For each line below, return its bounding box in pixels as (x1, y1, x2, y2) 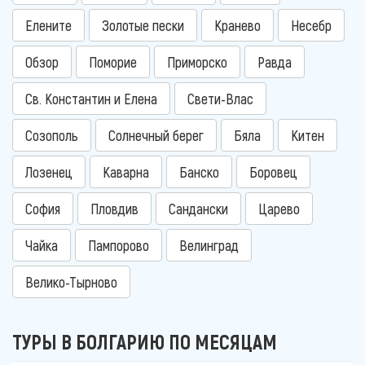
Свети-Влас (187, 90, 253, 108)
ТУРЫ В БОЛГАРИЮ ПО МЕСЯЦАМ (12, 329, 277, 354)
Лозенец (25, 163, 73, 182)
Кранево (214, 16, 261, 35)
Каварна (103, 163, 149, 182)
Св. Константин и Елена (25, 90, 157, 108)
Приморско (167, 53, 227, 72)
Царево (258, 200, 300, 218)
